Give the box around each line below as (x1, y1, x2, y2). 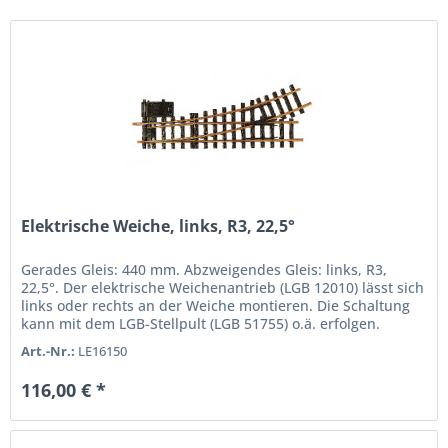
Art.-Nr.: (21, 343, 76, 361)
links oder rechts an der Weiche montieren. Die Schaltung (21, 296, 411, 316)
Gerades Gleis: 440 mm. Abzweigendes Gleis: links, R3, (21, 260, 388, 280)
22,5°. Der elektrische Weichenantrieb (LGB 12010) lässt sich (21, 278, 425, 298)
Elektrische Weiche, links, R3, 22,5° (21, 215, 296, 238)
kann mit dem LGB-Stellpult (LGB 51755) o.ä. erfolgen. (21, 314, 381, 334)
